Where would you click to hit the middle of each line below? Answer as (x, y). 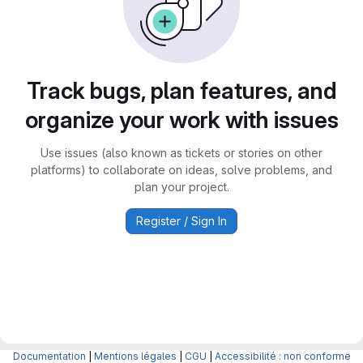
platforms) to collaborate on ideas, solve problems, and (181, 170)
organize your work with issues (181, 120)
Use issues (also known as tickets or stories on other (181, 153)
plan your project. (181, 187)
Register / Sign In (181, 221)
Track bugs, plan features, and (181, 91)
